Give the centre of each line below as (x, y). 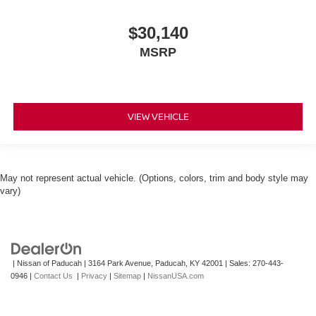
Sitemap (127, 275)
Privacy (94, 275)
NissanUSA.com (176, 275)
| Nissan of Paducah (46, 263)
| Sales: (238, 263)
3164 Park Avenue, (120, 263)
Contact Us (53, 275)
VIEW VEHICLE (158, 117)
